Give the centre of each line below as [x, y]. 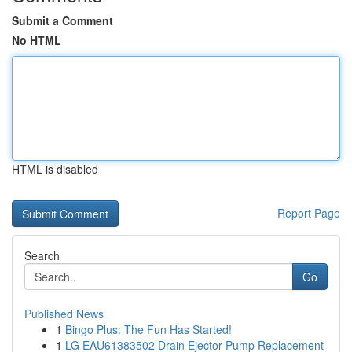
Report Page [309, 213]
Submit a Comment [62, 20]
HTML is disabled [55, 169]
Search [42, 255]
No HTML [37, 40]
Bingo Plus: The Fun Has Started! [148, 329]
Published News [64, 313]
